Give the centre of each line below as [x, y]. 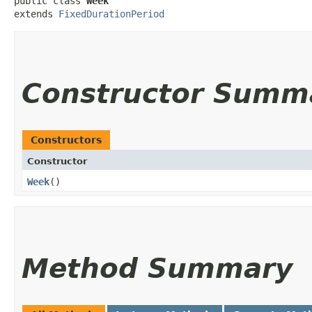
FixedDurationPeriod [111, 14]
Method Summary [157, 268]
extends [36, 14]
